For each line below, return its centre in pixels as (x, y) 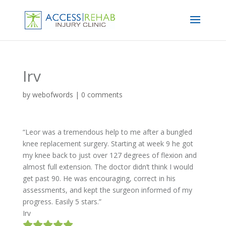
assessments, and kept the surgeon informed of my (107, 190)
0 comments (102, 95)
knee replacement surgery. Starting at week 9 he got (108, 144)
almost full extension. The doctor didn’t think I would (108, 167)
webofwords (52, 95)
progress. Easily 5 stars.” (62, 202)
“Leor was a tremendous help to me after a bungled (107, 132)
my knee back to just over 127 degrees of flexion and (109, 155)
